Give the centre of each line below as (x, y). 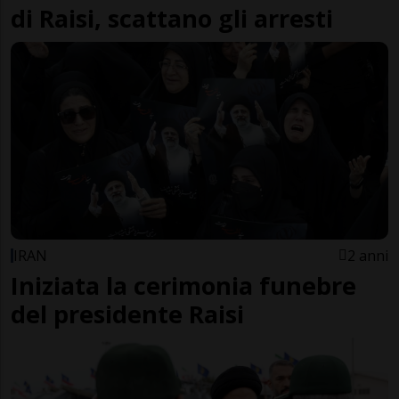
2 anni (368, 256)
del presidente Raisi (127, 314)
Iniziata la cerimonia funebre (183, 286)
